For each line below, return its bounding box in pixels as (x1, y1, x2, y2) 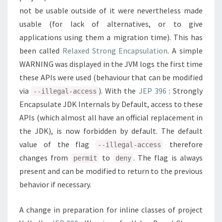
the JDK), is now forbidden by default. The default (19, 126, 203, 136)
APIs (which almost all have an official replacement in (19, 112, 203, 122)
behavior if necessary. (19, 179, 91, 189)
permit (73, 154, 97, 162)
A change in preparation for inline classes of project (19, 205, 203, 215)
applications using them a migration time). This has (19, 32, 203, 42)
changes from (19, 153, 71, 163)
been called (19, 46, 62, 55)
